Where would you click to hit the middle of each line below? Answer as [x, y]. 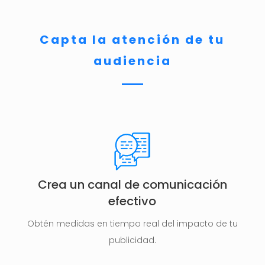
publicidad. [132, 240]
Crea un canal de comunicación [132, 185]
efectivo [132, 201]
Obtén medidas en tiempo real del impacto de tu [132, 224]
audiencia [132, 61]
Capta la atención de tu [132, 40]
